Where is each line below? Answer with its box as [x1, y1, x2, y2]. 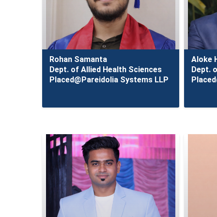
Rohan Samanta [49, 55, 107, 64]
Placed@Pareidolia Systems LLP [49, 75, 169, 84]
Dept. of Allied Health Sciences [49, 65, 162, 74]
